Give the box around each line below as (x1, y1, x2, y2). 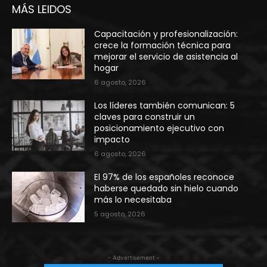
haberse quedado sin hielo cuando (94, 182, 239, 194)
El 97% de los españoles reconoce (94, 170, 235, 183)
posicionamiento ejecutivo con (94, 122, 225, 134)
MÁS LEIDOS (12, 1, 72, 17)
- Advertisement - (107, 254, 160, 262)
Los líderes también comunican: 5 (94, 99, 235, 111)
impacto (94, 133, 131, 145)
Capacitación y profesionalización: (94, 27, 238, 40)
